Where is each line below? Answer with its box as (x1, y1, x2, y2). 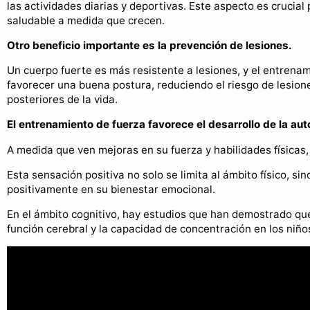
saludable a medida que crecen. (7, 13, 165, 27)
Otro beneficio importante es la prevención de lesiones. (7, 39, 292, 53)
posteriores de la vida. (7, 93, 118, 107)
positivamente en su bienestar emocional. (7, 182, 215, 196)
